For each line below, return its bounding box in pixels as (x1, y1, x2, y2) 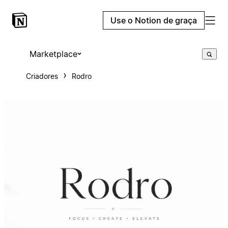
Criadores (25, 72, 58, 80)
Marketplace (29, 49, 77, 59)
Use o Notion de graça (110, 15, 197, 25)
